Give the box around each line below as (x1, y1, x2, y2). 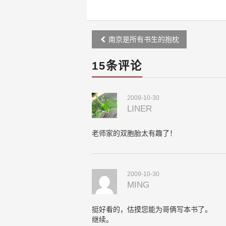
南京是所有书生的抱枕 (106, 35, 179, 43)
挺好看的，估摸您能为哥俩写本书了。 (92, 205, 212, 213)
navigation (91, 45, 156, 60)
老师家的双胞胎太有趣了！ (92, 129, 177, 137)
